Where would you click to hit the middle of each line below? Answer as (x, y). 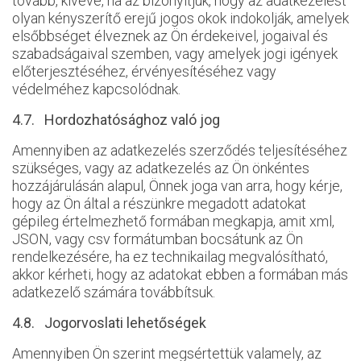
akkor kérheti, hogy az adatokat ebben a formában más (180, 274)
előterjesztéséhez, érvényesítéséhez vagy (144, 71)
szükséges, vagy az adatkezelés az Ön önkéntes (161, 168)
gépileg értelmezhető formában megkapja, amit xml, (173, 221)
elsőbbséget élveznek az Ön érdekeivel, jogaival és (170, 36)
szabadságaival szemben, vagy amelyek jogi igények (175, 54)
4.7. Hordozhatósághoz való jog (116, 120)
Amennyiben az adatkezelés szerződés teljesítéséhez (180, 150)
